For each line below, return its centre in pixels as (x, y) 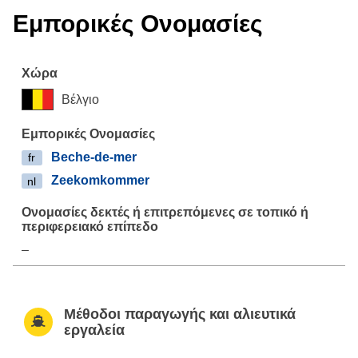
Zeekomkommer (100, 181)
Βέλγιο (81, 99)
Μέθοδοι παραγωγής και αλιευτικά (179, 314)
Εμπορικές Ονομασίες (138, 23)
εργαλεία (94, 330)
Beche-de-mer (93, 157)
